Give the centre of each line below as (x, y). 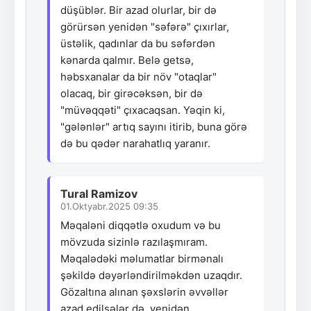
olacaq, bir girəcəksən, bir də (132, 93)
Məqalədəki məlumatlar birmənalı (142, 258)
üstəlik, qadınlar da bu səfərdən (138, 43)
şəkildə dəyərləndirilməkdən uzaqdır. (151, 275)
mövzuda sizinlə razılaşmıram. (134, 242)
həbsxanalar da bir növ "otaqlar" (138, 76)
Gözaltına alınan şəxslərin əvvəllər (144, 292)
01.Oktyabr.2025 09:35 (109, 206)
